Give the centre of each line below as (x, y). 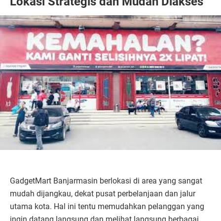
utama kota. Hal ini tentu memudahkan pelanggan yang (107, 206)
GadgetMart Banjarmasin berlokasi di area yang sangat (106, 181)
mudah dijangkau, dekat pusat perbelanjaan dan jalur (103, 193)
